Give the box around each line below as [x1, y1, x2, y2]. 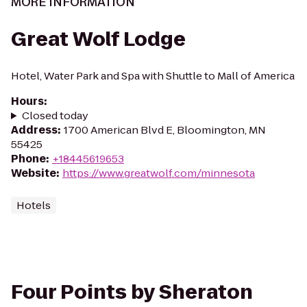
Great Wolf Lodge [11, 26, 186, 53]
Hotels [16, 198, 51, 212]
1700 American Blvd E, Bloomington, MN [64, 123, 266, 137]
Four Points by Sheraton [11, 279, 253, 306]
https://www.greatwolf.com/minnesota [62, 166, 255, 180]
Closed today [21, 108, 88, 123]
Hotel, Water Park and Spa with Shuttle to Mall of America [11, 69, 295, 83]
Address [11, 123, 58, 137]
